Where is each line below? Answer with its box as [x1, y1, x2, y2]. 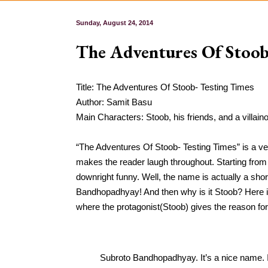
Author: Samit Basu [76, 96, 152, 107]
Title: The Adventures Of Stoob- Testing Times [76, 81, 254, 92]
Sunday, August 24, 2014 [76, 19, 153, 27]
